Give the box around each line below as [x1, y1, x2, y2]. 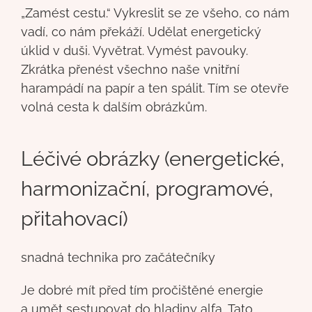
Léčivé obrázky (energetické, [21, 146, 285, 171]
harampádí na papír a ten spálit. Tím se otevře [21, 80, 289, 95]
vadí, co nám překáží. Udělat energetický [21, 24, 261, 39]
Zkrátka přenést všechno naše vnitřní [21, 61, 240, 77]
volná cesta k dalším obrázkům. [21, 99, 207, 114]
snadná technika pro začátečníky [21, 249, 215, 265]
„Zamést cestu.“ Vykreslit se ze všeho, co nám [21, 5, 290, 20]
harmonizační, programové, [21, 176, 274, 201]
